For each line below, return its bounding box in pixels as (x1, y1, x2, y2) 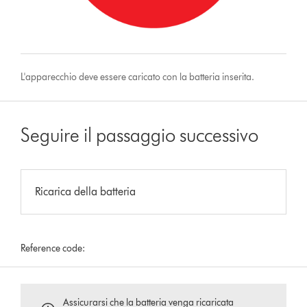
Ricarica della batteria (35, 184, 136, 198)
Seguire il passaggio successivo (21, 123, 259, 147)
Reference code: (21, 242, 86, 254)
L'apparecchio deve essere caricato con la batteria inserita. (21, 71, 255, 83)
